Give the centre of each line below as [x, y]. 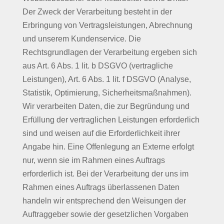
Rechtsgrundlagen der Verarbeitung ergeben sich [109, 52]
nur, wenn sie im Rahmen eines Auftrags [93, 160]
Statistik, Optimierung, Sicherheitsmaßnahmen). [107, 93]
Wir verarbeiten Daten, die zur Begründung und [106, 106]
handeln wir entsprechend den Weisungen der [104, 201]
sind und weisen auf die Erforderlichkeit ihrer [101, 133]
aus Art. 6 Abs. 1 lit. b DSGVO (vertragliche [97, 66]
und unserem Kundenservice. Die [81, 39]
